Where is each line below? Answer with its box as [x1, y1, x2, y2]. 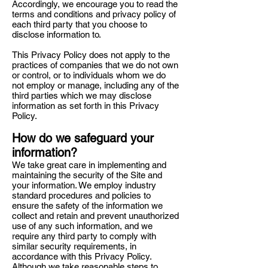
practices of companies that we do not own [12, 60, 178, 70]
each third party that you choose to [12, 19, 147, 29]
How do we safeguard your [12, 131, 154, 145]
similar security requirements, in [12, 241, 136, 251]
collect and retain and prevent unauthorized [12, 211, 179, 221]
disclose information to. [12, 29, 103, 39]
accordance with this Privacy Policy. [12, 251, 151, 261]
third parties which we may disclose [12, 90, 151, 100]
